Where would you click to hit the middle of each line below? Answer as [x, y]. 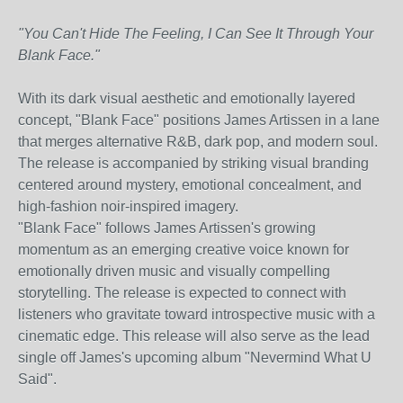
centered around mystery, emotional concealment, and [190, 185]
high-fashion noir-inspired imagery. [128, 206]
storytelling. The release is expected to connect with [182, 293]
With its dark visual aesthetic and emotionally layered [187, 99]
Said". [37, 379]
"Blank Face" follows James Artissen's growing [167, 228]
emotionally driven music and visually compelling [174, 271]
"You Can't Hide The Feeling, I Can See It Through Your [196, 34]
